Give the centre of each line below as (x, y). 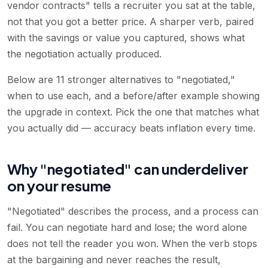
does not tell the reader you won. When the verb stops (132, 243)
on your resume (59, 185)
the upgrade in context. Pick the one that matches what (133, 112)
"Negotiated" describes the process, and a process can (133, 211)
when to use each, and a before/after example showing (133, 95)
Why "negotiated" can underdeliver (128, 168)
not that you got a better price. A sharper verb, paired (130, 21)
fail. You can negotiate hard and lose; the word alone (127, 227)
